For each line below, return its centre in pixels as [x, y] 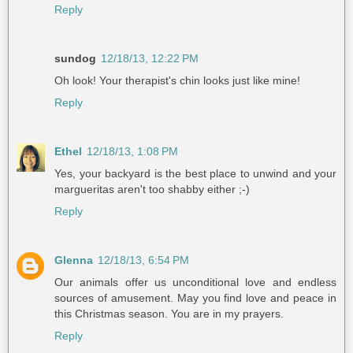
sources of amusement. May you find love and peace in [195, 297]
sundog [75, 59]
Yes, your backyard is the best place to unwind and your [195, 173]
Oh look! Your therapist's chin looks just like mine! [177, 81]
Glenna [74, 260]
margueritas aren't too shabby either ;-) [152, 189]
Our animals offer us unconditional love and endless [195, 282]
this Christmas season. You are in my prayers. [169, 313]
